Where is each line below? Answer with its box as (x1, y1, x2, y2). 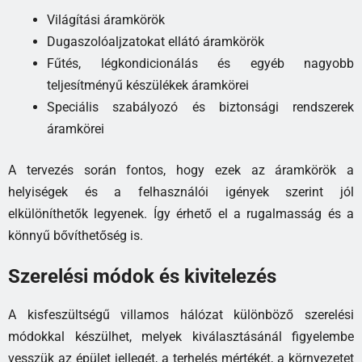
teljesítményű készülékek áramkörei (47, 78, 249, 94)
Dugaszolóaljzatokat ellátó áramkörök (47, 34, 264, 50)
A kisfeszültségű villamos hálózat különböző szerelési (8, 307, 354, 323)
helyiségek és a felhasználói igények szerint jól (8, 184, 354, 200)
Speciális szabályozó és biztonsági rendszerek (47, 99, 354, 116)
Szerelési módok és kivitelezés (8, 265, 276, 288)
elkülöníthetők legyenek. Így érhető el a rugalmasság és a (8, 206, 354, 222)
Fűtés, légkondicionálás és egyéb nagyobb (47, 56, 354, 72)
